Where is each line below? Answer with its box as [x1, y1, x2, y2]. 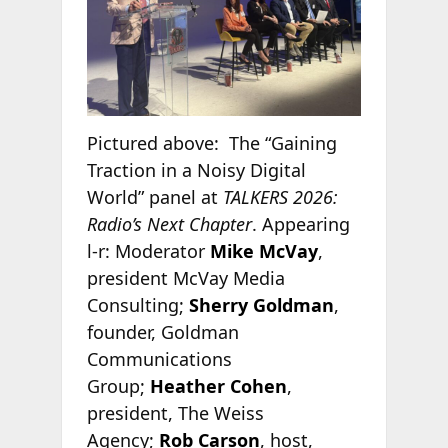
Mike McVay [209, 238, 318, 263]
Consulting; [86, 292, 189, 317]
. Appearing [251, 211, 350, 236]
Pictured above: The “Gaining [86, 130, 337, 155]
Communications [86, 346, 232, 371]
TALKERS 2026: [222, 184, 338, 209]
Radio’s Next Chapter [86, 211, 252, 236]
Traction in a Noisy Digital [86, 157, 306, 182]
